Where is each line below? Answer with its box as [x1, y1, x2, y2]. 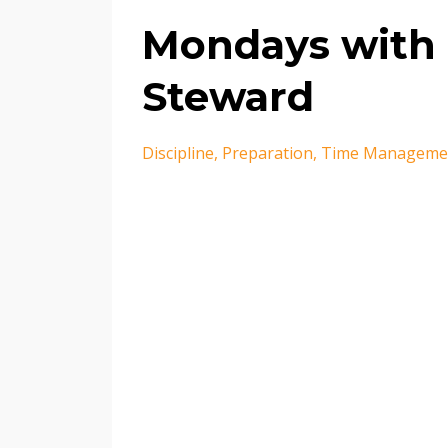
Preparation [222, 142, 313, 165]
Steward [142, 72, 314, 122]
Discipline [142, 142, 214, 165]
